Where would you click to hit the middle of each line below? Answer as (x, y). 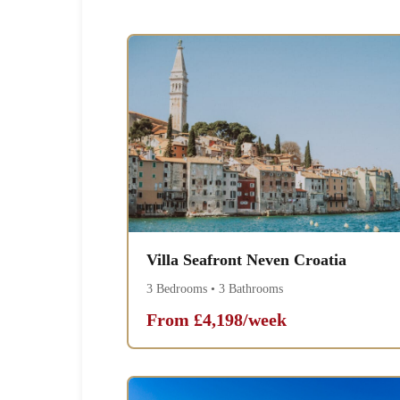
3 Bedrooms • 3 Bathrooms (215, 289)
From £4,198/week (217, 320)
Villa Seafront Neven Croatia (246, 260)
